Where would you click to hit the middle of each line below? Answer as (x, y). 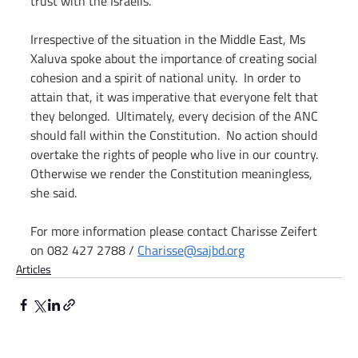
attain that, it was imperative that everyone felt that (176, 97)
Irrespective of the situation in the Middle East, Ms (169, 40)
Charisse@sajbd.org (191, 251)
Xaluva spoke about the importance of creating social (175, 59)
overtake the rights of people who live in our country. (176, 155)
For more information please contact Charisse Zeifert (175, 231)
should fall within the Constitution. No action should (175, 135)
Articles (34, 269)
